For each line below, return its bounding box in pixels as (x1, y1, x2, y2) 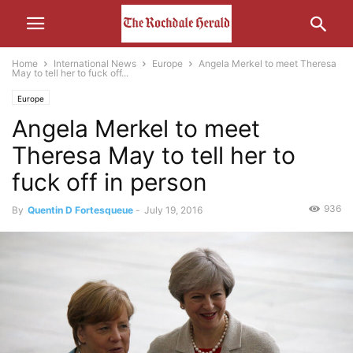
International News (54, 58, 136, 69)
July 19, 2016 (144, 204, 203, 216)
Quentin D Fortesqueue (28, 204, 133, 216)
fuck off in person (12, 168, 207, 196)
